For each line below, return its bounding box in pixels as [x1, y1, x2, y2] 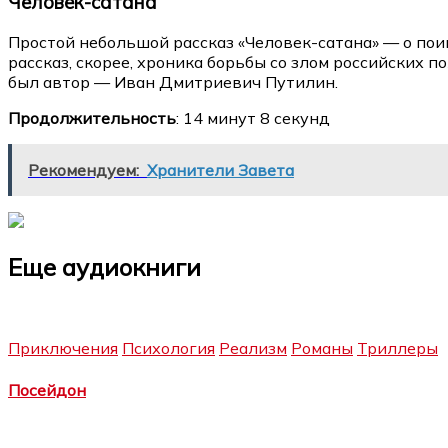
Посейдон [8, 379, 86, 400]
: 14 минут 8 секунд [176, 108, 330, 129]
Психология [122, 338, 215, 359]
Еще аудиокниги [8, 252, 201, 283]
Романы [291, 338, 353, 359]
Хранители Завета [147, 160, 294, 181]
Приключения [8, 338, 118, 359]
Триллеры [357, 338, 438, 359]
